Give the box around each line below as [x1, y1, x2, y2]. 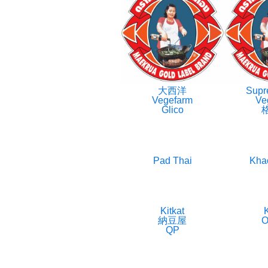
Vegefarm [152, 95, 193, 106]
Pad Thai [153, 155, 192, 166]
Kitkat [160, 206, 185, 217]
